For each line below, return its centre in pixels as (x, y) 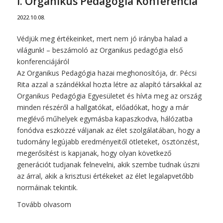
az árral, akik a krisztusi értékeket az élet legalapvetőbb (105, 176)
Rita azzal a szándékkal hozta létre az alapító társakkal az (109, 84)
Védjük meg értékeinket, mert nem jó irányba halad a (102, 38)
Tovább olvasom (44, 205)
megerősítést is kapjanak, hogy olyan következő (94, 153)
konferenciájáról (43, 61)
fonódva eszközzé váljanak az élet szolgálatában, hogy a (108, 130)
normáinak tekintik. (47, 187)
